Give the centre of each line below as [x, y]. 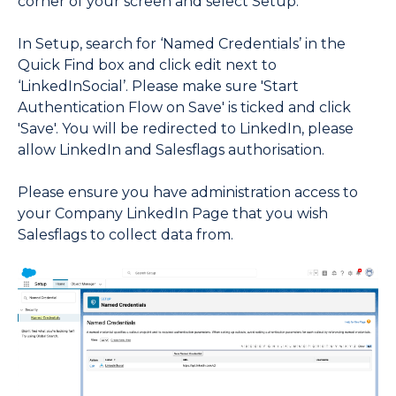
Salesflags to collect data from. [126, 235]
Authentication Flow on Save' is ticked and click [184, 108]
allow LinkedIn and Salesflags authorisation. [171, 150]
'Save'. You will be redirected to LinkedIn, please [186, 129]
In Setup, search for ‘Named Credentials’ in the [182, 44]
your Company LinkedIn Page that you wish [173, 214]
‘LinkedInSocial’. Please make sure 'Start [158, 87]
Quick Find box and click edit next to [147, 65]
